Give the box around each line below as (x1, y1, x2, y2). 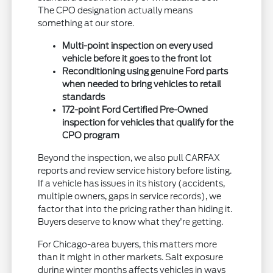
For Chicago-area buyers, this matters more (38, 239, 218, 249)
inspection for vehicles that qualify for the (62, 117, 234, 127)
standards (62, 91, 105, 102)
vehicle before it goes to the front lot (62, 53, 212, 63)
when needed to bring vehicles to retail (62, 79, 222, 89)
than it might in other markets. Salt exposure (38, 252, 224, 262)
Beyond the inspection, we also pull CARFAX (38, 152, 221, 163)
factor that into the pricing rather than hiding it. (38, 204, 233, 214)
